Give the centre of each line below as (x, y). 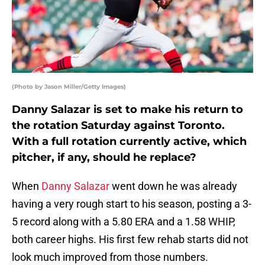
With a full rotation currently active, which (129, 142)
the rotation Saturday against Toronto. (118, 126)
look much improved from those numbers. (110, 257)
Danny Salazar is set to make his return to (127, 110)
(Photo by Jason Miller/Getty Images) (69, 87)
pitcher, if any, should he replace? (104, 158)
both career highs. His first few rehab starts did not (130, 240)
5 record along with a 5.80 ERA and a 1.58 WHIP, (124, 222)
